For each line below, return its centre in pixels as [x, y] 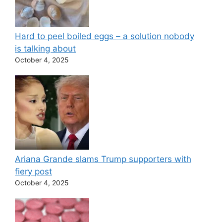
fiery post [33, 171]
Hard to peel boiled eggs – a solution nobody [105, 36]
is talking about [45, 48]
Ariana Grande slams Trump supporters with [103, 159]
